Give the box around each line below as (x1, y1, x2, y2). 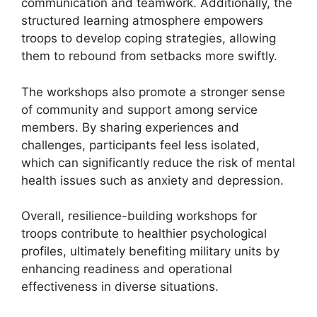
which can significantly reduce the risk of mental (21, 155, 295, 170)
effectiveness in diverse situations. (21, 279, 219, 294)
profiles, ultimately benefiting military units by (21, 244, 279, 258)
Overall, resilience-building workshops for (21, 209, 257, 223)
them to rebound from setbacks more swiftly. (21, 49, 277, 63)
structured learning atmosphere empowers (21, 13, 263, 28)
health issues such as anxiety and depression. (21, 173, 284, 188)
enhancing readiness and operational (21, 262, 232, 276)
